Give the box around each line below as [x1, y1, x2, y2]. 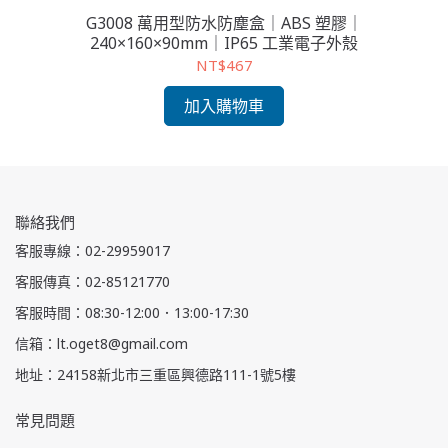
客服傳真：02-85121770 [15, 272, 170, 292]
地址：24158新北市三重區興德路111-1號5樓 [15, 365, 296, 385]
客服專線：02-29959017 [15, 241, 170, 261]
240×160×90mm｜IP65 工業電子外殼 [90, 32, 358, 55]
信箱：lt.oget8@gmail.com [15, 334, 188, 354]
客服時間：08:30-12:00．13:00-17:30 [15, 303, 249, 323]
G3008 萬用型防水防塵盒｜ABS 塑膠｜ [85, 12, 363, 35]
